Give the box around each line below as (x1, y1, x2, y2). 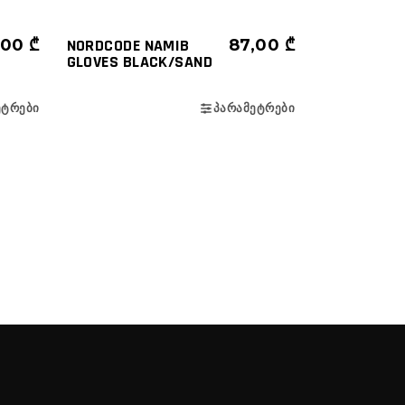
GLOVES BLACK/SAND (66, 52, 213, 73)
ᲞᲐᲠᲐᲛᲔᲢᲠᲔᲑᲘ (212, 100, 295, 116)
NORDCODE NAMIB (66, 35, 190, 57)
